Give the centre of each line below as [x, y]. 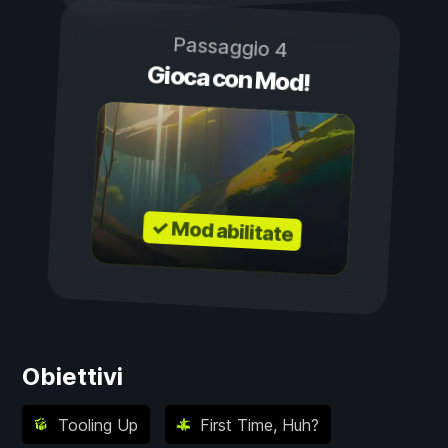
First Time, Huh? [259, 424]
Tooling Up [97, 424]
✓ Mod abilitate [222, 231]
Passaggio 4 [229, 47]
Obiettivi [72, 377]
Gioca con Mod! [228, 79]
